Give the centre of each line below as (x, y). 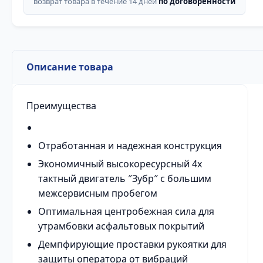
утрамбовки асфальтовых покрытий (121, 226)
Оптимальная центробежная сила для (126, 211)
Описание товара (70, 67)
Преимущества (61, 106)
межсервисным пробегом (98, 193)
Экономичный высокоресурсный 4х (120, 164)
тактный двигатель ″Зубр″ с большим (125, 178)
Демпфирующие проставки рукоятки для (132, 244)
